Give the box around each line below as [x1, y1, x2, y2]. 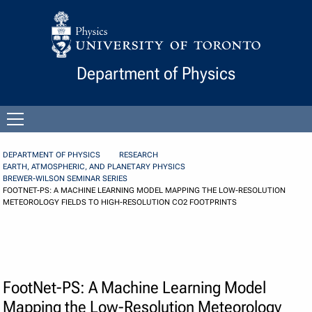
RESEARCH [119, 150, 159, 160]
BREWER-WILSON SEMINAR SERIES [3, 174, 128, 184]
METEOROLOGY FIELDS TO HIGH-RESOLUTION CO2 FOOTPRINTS [3, 198, 237, 208]
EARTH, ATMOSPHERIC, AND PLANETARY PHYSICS [3, 162, 186, 172]
